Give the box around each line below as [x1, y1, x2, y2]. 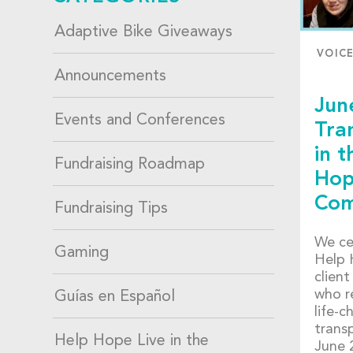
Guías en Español [54, 289, 176, 306]
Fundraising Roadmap [54, 157, 206, 173]
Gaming [54, 245, 110, 262]
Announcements [54, 69, 167, 85]
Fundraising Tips [54, 201, 169, 217]
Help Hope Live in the [54, 333, 210, 350]
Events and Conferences [54, 113, 226, 129]
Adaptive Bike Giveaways [54, 24, 233, 41]
